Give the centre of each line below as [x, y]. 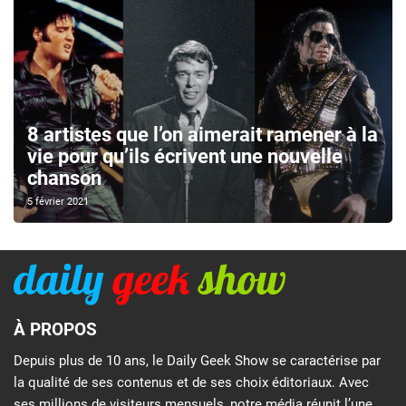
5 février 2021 [58, 202]
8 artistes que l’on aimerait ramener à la [203, 135]
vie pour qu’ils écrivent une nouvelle [185, 157]
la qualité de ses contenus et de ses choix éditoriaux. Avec [191, 382]
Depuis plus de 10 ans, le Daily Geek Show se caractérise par [197, 360]
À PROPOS [55, 330]
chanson [64, 179]
